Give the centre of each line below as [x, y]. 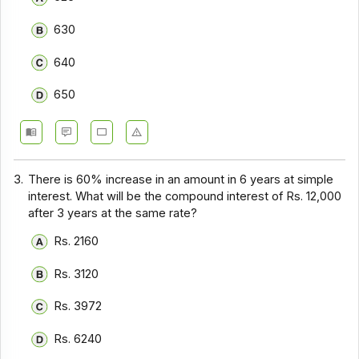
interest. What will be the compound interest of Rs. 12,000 [185, 197]
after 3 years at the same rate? [113, 214]
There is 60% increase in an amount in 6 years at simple [181, 180]
